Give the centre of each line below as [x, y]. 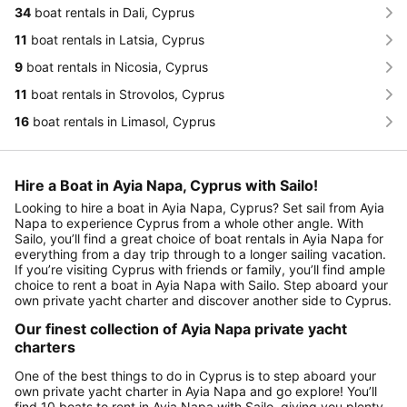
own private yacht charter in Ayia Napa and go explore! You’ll [196, 391]
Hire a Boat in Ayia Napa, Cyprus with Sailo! [166, 185]
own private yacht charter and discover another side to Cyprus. [203, 300]
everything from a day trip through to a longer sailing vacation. [200, 253]
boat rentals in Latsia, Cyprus [116, 39]
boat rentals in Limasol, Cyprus [122, 121]
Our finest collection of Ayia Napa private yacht [181, 328]
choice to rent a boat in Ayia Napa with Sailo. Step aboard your [201, 284]
